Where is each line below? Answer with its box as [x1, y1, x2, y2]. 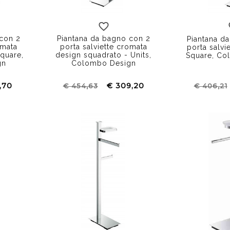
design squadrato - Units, [55, 50, 152, 59]
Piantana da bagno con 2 [56, 34, 150, 43]
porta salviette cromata [60, 42, 147, 51]
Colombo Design [71, 59, 136, 67]
